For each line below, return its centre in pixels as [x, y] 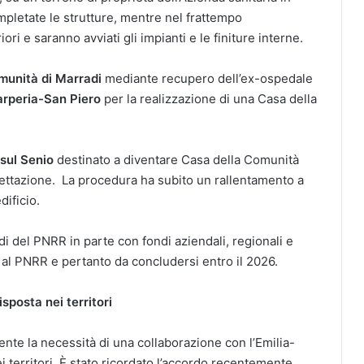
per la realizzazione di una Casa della [209, 98]
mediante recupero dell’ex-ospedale [207, 78]
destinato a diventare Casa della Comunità [176, 159]
